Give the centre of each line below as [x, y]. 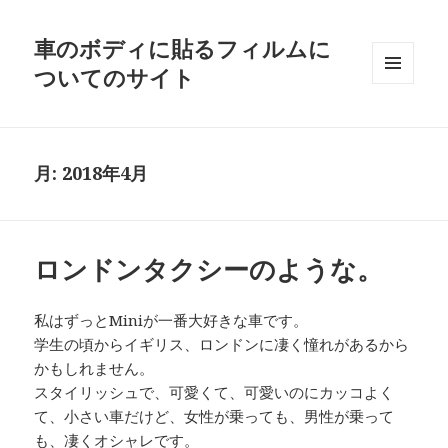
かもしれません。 [94, 368]
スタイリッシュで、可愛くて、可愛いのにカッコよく [214, 392]
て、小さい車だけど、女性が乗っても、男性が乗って [214, 416]
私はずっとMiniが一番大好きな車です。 [171, 320]
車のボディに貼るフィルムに [183, 48]
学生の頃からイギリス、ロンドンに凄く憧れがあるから [222, 344]
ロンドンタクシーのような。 [209, 269]
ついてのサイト [115, 77]
